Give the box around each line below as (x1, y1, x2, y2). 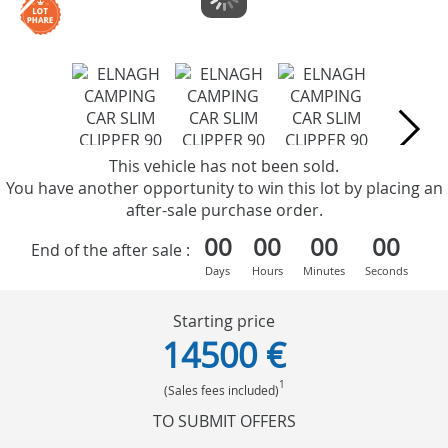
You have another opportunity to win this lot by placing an (5, 176, 443, 199)
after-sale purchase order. (125, 198, 323, 221)
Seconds (364, 262, 408, 278)
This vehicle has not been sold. (109, 154, 339, 177)
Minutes (302, 262, 345, 278)
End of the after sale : (30, 239, 190, 262)
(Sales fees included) (163, 381, 279, 398)
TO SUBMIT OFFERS (152, 409, 296, 432)
